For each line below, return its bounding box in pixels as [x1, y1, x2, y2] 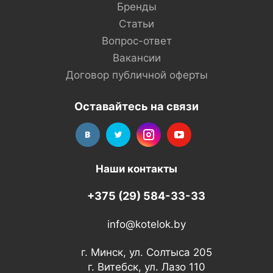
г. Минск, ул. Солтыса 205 [80, 246, 212, 259]
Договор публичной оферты [65, 69, 208, 81]
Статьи [119, 18, 154, 30]
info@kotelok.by [107, 218, 186, 231]
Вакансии [112, 52, 161, 64]
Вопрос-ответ [101, 35, 172, 47]
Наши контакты [96, 163, 177, 175]
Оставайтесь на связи [74, 99, 199, 113]
